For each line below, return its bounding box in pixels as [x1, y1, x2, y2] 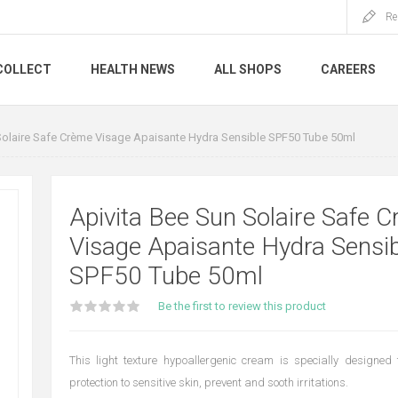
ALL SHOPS [214, 62, 282, 77]
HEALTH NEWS [91, 62, 175, 77]
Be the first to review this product [157, 299, 326, 313]
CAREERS [321, 62, 376, 77]
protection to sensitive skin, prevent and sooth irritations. [68, 376, 348, 389]
